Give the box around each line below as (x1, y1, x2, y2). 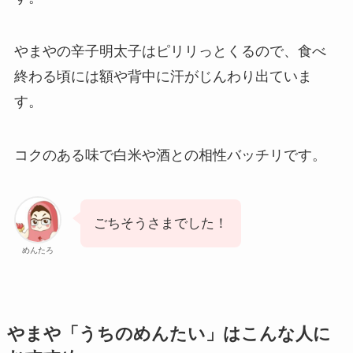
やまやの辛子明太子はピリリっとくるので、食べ (13, 43, 326, 59)
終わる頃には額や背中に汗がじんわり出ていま (13, 68, 312, 84)
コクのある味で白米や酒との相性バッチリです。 (13, 147, 326, 163)
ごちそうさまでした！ (93, 215, 228, 231)
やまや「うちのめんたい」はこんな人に (6, 324, 331, 344)
